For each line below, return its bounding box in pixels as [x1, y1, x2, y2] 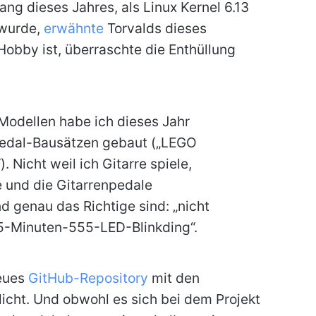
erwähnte [43, 19, 104, 37]
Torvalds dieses [103, 19, 207, 37]
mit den [147, 269, 200, 286]
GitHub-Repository [28, 269, 148, 286]
